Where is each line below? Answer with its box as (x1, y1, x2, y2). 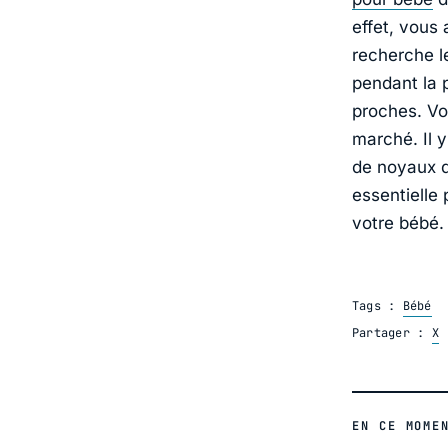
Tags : (352, 298, 403, 315)
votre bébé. (352, 213, 444, 234)
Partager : (352, 325, 432, 342)
